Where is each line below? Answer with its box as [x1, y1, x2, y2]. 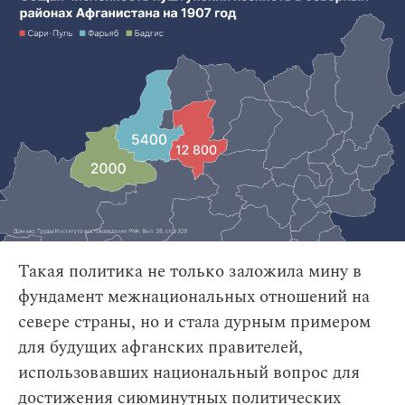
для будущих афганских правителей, [18, 334, 303, 361]
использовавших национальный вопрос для [18, 359, 360, 386]
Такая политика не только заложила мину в [18, 258, 362, 285]
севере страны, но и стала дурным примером [18, 308, 371, 335]
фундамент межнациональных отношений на [18, 283, 370, 310]
